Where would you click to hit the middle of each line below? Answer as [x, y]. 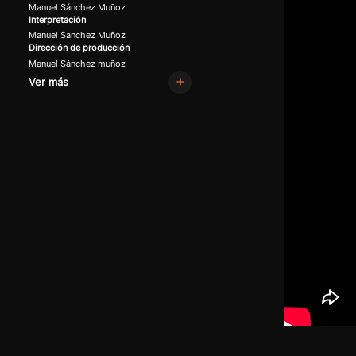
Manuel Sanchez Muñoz [77, 36]
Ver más [48, 82]
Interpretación [57, 20]
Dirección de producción [79, 48]
